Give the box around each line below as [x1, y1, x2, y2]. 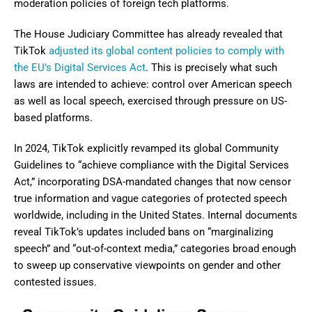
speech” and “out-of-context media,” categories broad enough [14, 242, 296, 255]
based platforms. [14, 111, 93, 124]
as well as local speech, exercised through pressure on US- [14, 94, 287, 107]
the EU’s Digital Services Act [14, 61, 146, 74]
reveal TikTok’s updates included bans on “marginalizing [14, 225, 273, 238]
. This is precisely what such [146, 61, 277, 74]
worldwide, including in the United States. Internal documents [14, 208, 297, 221]
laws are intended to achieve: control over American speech [14, 77, 292, 91]
